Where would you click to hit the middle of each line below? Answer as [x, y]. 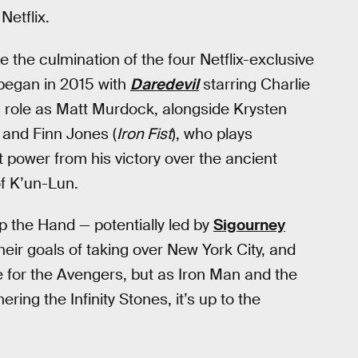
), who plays [212, 133]
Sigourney [249, 225]
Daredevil [165, 84]
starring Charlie [255, 84]
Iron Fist [144, 133]
